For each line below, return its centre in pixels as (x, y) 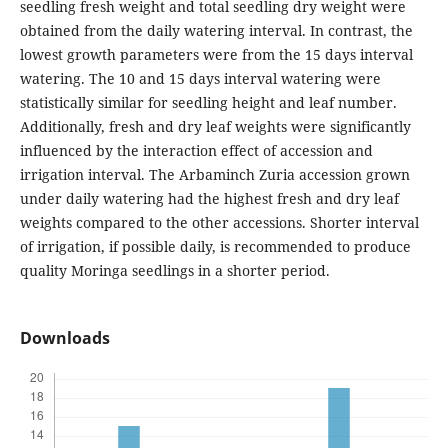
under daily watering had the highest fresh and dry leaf (209, 198)
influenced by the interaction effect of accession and (196, 150)
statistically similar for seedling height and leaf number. (208, 102)
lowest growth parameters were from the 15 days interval (216, 54)
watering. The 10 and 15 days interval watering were (200, 78)
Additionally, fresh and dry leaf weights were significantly (215, 126)
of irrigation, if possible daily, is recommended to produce (215, 246)
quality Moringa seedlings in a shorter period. (174, 270)
